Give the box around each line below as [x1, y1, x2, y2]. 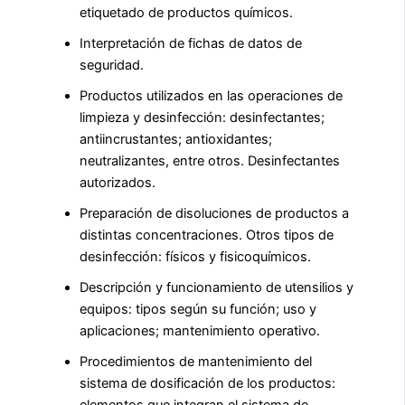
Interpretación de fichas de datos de [80, 35, 302, 52]
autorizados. [80, 174, 155, 192]
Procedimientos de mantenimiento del [80, 353, 312, 371]
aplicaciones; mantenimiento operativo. [80, 323, 320, 340]
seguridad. [80, 57, 144, 74]
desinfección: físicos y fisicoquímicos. [80, 249, 311, 266]
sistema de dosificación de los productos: [80, 375, 335, 392]
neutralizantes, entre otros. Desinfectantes [80, 153, 340, 170]
